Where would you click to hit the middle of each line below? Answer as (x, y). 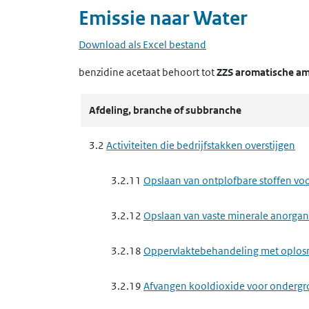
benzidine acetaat (119, 72)
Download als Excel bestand (142, 44)
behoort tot (188, 72)
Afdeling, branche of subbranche (165, 110)
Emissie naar (136, 18)
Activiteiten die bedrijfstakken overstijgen (201, 145)
